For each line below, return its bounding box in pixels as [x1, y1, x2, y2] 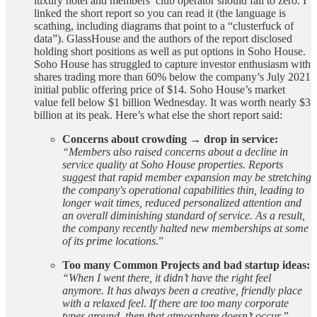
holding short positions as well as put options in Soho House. [34, 45, 306, 57]
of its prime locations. [62, 234, 158, 247]
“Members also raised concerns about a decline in [62, 145, 288, 158]
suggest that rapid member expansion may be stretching [62, 171, 311, 183]
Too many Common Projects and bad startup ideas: [62, 258, 310, 271]
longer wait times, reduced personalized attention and [62, 196, 301, 209]
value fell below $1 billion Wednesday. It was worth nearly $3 [34, 96, 311, 108]
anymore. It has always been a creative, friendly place [62, 284, 302, 296]
